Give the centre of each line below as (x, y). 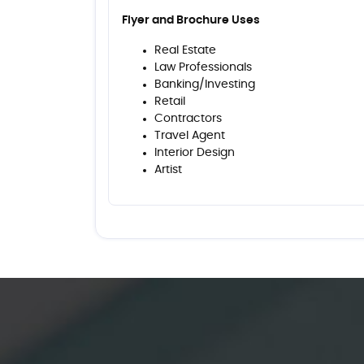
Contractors (188, 118)
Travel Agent (190, 135)
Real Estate (185, 50)
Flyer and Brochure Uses (191, 20)
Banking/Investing (205, 84)
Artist (168, 169)
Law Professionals (203, 67)
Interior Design (195, 152)
